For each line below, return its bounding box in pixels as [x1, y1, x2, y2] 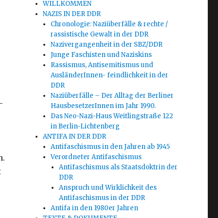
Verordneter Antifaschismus [51, 153, 142, 162]
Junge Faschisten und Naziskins [51, 51, 152, 59]
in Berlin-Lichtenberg [51, 122, 120, 131]
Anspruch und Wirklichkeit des [58, 183, 157, 192]
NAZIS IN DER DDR [43, 10, 101, 18]
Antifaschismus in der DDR [58, 194, 145, 202]
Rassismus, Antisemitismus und [51, 61, 154, 70]
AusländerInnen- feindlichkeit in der [51, 71, 169, 80]
